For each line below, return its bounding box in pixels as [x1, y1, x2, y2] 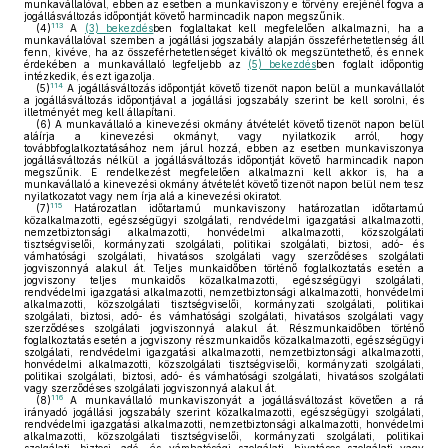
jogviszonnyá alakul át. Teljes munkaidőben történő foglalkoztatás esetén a [24, 262, 424, 274]
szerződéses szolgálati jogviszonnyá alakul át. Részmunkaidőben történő [24, 322, 424, 334]
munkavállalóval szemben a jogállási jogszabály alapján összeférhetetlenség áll [24, 34, 424, 46]
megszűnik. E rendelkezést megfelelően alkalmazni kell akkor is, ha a [24, 166, 424, 178]
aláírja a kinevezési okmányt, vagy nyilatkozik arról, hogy [24, 130, 424, 142]
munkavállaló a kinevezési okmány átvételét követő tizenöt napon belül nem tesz [24, 178, 424, 190]
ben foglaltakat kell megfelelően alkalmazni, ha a [153, 22, 425, 34]
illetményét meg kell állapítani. [24, 106, 176, 118]
